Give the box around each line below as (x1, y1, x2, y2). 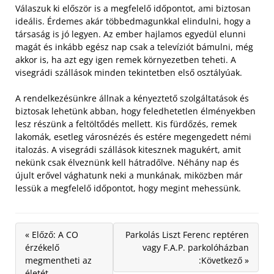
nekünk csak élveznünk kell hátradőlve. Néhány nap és (15, 157, 239, 168)
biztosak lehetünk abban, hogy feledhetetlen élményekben (15, 105, 256, 117)
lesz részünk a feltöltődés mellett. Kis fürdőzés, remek (15, 118, 237, 130)
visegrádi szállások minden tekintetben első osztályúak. (15, 67, 242, 78)
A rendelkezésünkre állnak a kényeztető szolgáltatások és (15, 92, 249, 104)
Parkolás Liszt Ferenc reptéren (125, 229, 249, 240)
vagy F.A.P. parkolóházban (143, 242, 249, 253)
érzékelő (25, 242, 59, 253)
